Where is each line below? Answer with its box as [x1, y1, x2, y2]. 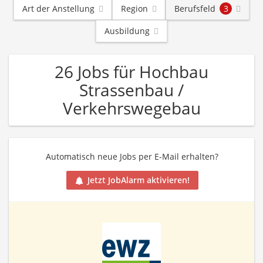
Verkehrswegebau [62, 97, 201, 119]
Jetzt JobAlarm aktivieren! [87, 174, 190, 186]
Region [121, 3, 148, 14]
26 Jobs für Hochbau [55, 60, 208, 83]
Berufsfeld [174, 3, 215, 14]
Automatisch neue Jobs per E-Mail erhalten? [46, 151, 218, 162]
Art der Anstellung [22, 3, 95, 14]
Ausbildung [104, 25, 150, 36]
